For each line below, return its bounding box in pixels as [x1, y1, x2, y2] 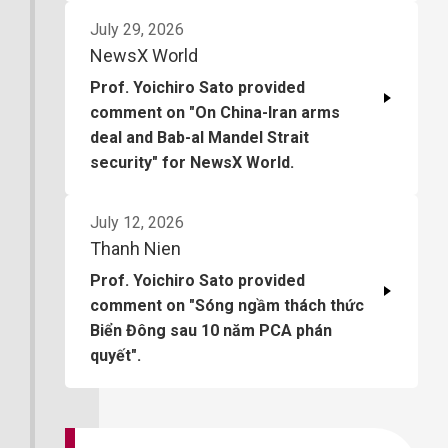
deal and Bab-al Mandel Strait [90, 127, 309, 147]
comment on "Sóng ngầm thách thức [90, 295, 364, 315]
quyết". [90, 345, 141, 365]
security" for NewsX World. [90, 152, 294, 172]
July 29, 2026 [90, 19, 184, 39]
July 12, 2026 [90, 212, 184, 232]
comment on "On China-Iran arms [90, 102, 340, 122]
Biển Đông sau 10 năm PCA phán [90, 320, 332, 340]
